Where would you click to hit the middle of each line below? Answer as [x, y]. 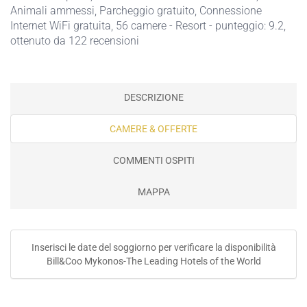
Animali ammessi [52, 11]
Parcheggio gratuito [147, 11]
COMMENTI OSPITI [153, 160]
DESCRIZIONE [153, 97]
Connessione [231, 11]
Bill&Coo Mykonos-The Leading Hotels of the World [153, 261]
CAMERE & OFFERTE [153, 129]
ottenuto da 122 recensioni [75, 41]
